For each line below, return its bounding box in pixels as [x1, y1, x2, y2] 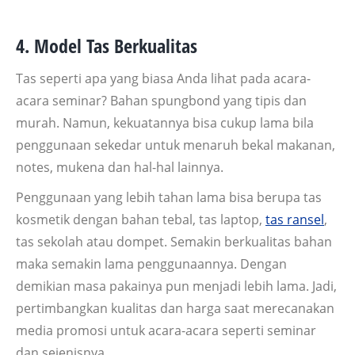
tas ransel [265, 211, 324, 229]
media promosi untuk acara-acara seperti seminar [16, 322, 316, 340]
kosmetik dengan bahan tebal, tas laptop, [16, 211, 265, 229]
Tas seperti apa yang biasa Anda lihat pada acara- [16, 70, 311, 88]
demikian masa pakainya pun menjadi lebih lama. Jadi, [16, 277, 337, 296]
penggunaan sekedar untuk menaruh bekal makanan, [16, 136, 335, 155]
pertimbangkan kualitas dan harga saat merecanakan [16, 300, 334, 318]
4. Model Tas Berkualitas [16, 32, 197, 59]
